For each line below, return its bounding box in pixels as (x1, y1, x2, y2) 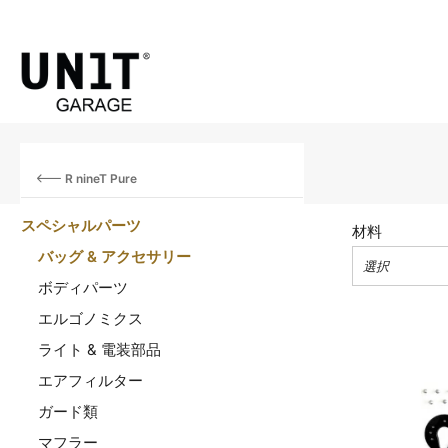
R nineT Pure (62, 171, 137, 187)
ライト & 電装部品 (38, 340, 161, 360)
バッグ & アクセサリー (38, 247, 191, 267)
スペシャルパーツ (21, 216, 141, 236)
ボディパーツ (38, 278, 128, 298)
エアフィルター (38, 371, 143, 391)
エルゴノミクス (38, 309, 143, 329)
